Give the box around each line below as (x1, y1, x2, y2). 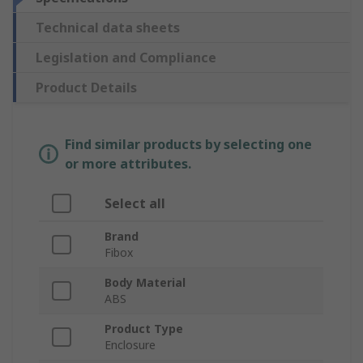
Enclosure (105, 337, 156, 353)
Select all (105, 194, 165, 213)
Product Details (36, 79, 137, 97)
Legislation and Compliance (36, 49, 216, 67)
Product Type (105, 321, 183, 337)
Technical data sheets (36, 19, 180, 37)
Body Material (105, 275, 186, 291)
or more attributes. (65, 155, 191, 173)
